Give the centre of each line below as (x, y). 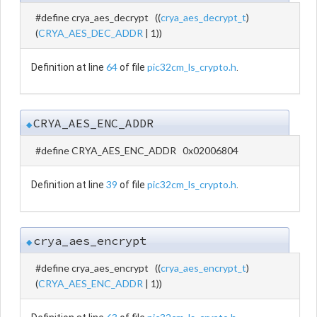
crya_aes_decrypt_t (203, 17)
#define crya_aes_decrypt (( (98, 17)
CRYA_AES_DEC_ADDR (91, 33)
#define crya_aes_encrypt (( (98, 267)
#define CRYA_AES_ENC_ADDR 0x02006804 (137, 150)
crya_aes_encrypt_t (203, 267)
